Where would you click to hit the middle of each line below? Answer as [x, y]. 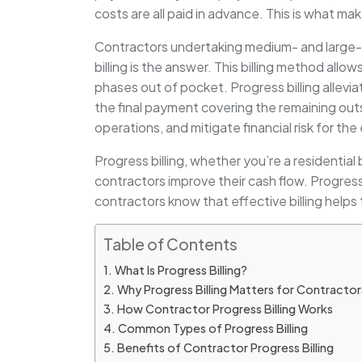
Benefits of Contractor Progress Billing [225, 348]
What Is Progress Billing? [181, 270]
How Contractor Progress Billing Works [225, 309]
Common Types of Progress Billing [213, 328]
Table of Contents [170, 244]
